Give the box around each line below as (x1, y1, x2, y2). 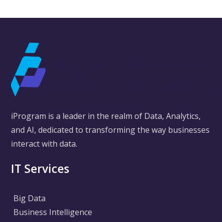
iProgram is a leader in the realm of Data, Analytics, (11, 110, 201, 121)
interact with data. (11, 138, 78, 149)
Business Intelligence (13, 206, 93, 218)
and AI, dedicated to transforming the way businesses (11, 124, 210, 135)
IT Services (11, 160, 70, 176)
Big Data (13, 192, 46, 204)
